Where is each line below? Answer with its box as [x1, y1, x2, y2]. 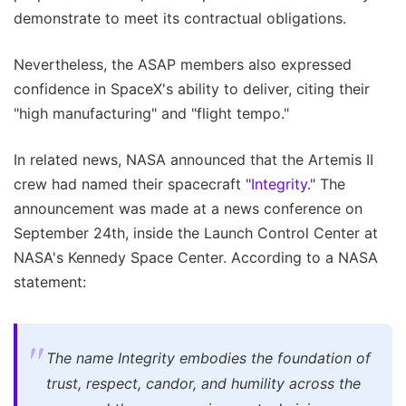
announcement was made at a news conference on [14, 198, 362, 217]
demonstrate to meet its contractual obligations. [14, 8, 346, 27]
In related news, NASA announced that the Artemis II [14, 150, 373, 169]
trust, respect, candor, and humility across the [46, 373, 361, 392]
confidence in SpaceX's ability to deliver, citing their [14, 79, 370, 98]
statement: [14, 272, 86, 291]
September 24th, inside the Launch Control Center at [14, 223, 378, 242]
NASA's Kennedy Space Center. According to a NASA [14, 247, 378, 266]
